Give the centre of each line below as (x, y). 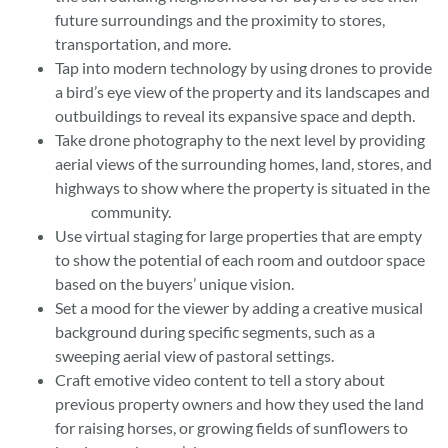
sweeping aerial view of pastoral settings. (208, 356)
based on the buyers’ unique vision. (174, 284)
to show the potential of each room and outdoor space (240, 260)
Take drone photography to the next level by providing (240, 140)
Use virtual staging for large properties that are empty (238, 236)
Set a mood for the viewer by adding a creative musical (239, 308)
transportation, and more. (143, 44)
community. (137, 212)
